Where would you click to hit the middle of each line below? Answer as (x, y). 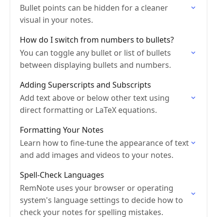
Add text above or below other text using (95, 98)
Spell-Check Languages (62, 175)
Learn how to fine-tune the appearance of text (104, 143)
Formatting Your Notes (62, 130)
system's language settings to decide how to (101, 200)
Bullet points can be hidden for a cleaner (94, 8)
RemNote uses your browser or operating (97, 188)
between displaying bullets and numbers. (95, 65)
